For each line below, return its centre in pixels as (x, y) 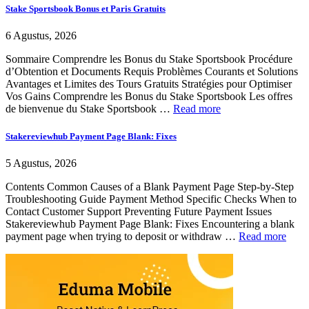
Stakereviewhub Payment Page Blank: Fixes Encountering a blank (150, 223)
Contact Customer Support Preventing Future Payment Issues (139, 211)
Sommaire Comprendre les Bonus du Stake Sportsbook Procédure (149, 59)
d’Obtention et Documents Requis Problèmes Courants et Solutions (152, 72)
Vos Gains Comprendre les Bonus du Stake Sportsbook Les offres (149, 97)
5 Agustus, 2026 (41, 163)
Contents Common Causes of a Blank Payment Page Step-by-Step (150, 186)
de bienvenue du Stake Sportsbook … (89, 109)
